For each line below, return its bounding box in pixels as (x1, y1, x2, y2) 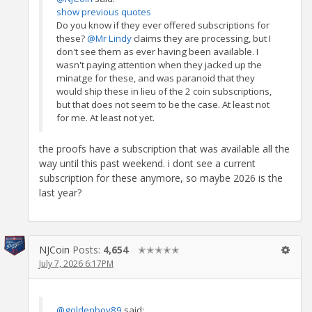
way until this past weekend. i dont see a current (39, 157, 256, 171)
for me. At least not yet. (56, 111, 155, 125)
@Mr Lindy (87, 32, 134, 45)
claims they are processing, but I (134, 32, 271, 45)
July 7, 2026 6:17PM (39, 258, 114, 270)
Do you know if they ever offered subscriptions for (56, 19, 270, 32)
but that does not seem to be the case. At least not (56, 98, 270, 111)
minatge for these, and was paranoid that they (56, 72, 255, 85)
